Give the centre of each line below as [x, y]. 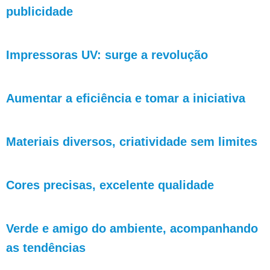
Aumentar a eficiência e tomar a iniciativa [126, 98]
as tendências [46, 248]
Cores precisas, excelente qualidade [110, 185]
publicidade [39, 11]
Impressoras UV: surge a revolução [107, 55]
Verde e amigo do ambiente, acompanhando [132, 228]
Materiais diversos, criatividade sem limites [132, 142]
